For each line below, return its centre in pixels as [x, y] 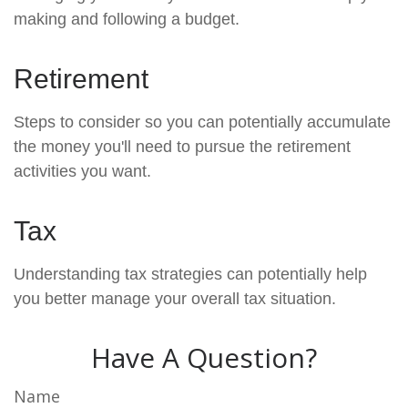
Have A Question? [204, 357]
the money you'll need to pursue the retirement [182, 147]
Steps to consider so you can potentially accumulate [202, 122]
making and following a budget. [127, 19]
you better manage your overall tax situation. [175, 299]
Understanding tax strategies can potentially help [190, 274]
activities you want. [82, 171]
